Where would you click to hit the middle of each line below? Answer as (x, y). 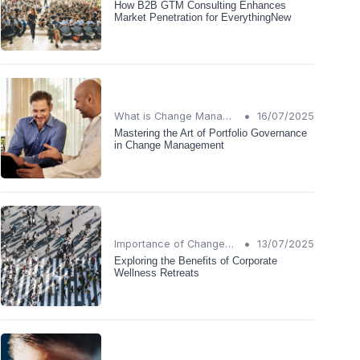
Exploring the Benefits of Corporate (196, 260)
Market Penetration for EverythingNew (202, 17)
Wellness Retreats (157, 272)
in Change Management (169, 145)
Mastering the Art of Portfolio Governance (211, 133)
